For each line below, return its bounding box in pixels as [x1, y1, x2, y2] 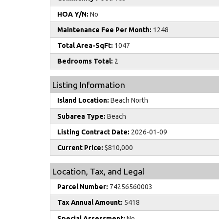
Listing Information [52, 80, 125, 89]
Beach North [109, 96, 148, 105]
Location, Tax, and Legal [52, 166, 144, 176]
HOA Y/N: [57, 10, 88, 18]
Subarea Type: [57, 112, 106, 120]
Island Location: [57, 96, 109, 105]
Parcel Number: [57, 183, 108, 191]
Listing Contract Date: [57, 128, 130, 136]
